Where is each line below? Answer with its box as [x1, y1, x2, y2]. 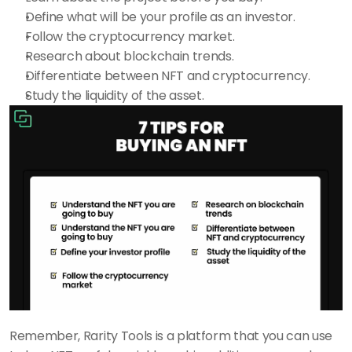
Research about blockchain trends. [25, 47, 234, 65]
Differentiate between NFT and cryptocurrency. [25, 67, 310, 85]
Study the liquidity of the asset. [25, 86, 204, 104]
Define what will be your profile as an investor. [25, 8, 295, 26]
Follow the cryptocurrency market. [25, 27, 235, 46]
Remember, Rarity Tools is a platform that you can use [9, 326, 333, 345]
